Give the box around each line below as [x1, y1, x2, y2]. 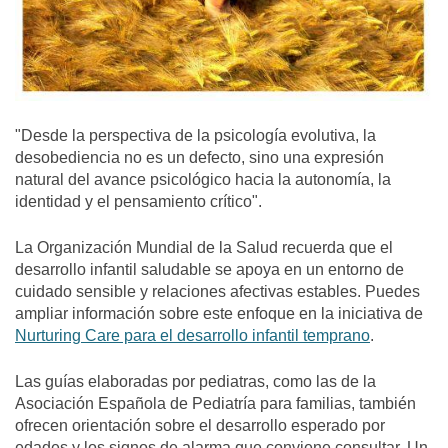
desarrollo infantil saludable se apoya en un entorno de [15, 260, 404, 280]
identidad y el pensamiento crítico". [15, 192, 262, 212]
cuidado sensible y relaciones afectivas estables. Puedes [15, 282, 420, 302]
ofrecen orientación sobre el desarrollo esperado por [15, 416, 385, 436]
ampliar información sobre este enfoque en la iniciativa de [15, 304, 423, 324]
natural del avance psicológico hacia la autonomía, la [15, 170, 391, 190]
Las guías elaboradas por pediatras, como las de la [15, 372, 376, 392]
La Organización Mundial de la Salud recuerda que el [15, 238, 393, 258]
